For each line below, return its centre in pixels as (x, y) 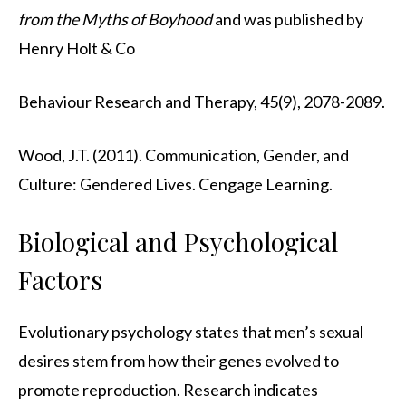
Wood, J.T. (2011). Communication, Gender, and (184, 155)
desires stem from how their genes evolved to (179, 361)
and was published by (288, 19)
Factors (60, 280)
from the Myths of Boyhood (115, 19)
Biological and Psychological (178, 242)
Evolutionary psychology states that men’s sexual (191, 332)
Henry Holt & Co (77, 48)
